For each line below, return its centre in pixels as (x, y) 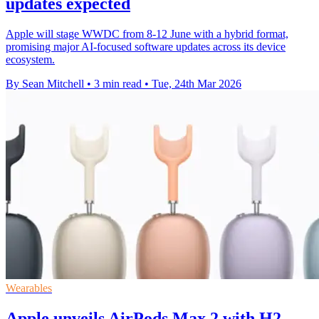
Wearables (29, 288)
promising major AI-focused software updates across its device (146, 46)
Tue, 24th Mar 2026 (197, 83)
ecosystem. (30, 59)
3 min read (118, 83)
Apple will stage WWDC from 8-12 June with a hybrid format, (147, 33)
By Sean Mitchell (45, 83)
